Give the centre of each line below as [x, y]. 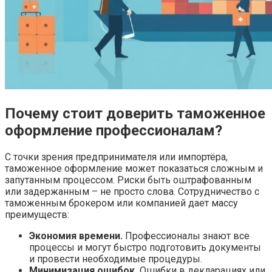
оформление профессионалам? [114, 130]
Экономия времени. [77, 236]
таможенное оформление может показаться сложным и [134, 168]
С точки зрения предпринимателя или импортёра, [116, 157]
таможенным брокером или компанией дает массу [121, 203]
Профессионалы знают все [187, 236]
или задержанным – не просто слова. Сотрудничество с [132, 191]
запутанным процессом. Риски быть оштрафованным [128, 180]
